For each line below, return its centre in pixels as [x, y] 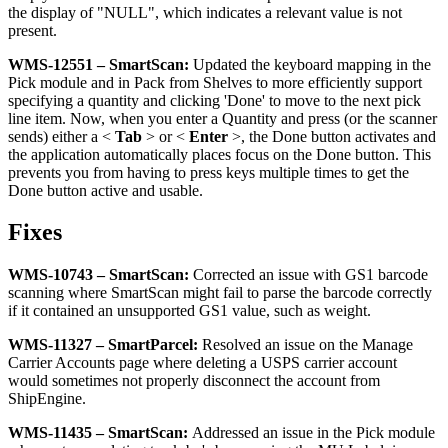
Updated [220, 64]
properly [172, 381]
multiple [284, 172]
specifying [40, 100]
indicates [233, 12]
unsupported [156, 311]
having [148, 172]
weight [345, 311]
